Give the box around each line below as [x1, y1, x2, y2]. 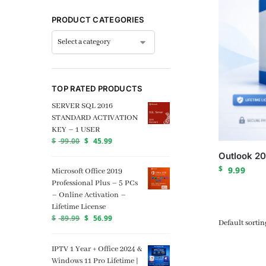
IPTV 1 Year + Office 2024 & [52, 243, 142, 254]
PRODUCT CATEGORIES [52, 14, 144, 24]
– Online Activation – [52, 190, 126, 201]
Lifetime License [52, 202, 106, 213]
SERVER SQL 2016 [52, 101, 113, 112]
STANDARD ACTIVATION [52, 113, 138, 123]
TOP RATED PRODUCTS [52, 84, 142, 94]
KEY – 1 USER [52, 125, 100, 135]
